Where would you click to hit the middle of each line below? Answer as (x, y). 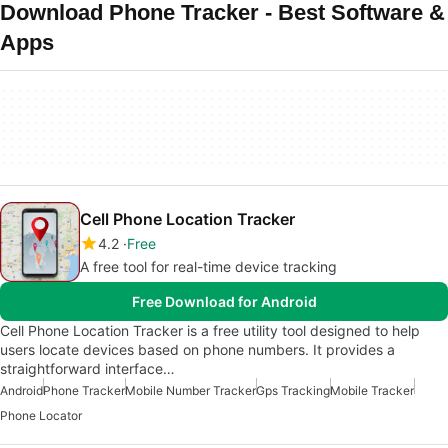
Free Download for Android (224, 301)
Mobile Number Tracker (190, 390)
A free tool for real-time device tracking (208, 266)
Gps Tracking (293, 390)
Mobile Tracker (372, 390)
